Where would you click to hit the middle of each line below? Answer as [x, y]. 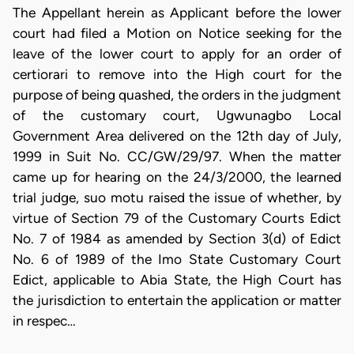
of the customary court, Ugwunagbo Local [177, 115]
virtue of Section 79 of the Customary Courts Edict [177, 218]
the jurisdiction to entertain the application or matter [177, 300]
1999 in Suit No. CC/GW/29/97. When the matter [177, 156]
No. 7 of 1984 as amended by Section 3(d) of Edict [177, 239]
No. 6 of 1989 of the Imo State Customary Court [177, 259]
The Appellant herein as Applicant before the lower [177, 13]
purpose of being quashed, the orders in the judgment [177, 95]
